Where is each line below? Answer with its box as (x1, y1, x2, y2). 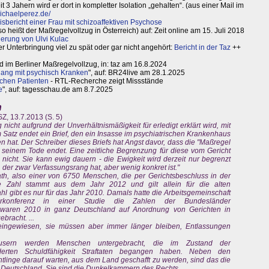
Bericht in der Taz (174, 43, 231, 52)
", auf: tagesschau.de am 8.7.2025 (2, 85, 113, 94)
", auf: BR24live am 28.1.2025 (88, 68, 185, 77)
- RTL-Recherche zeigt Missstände (49, 77, 163, 86)
